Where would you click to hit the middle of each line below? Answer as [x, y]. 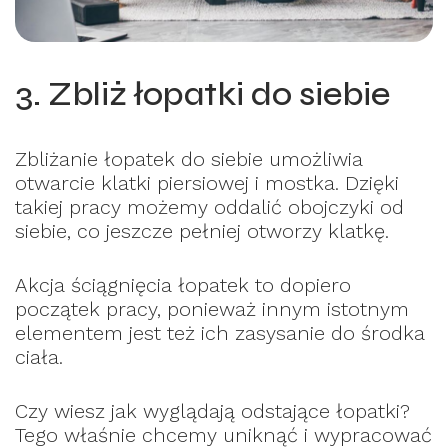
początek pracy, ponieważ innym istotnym [212, 308]
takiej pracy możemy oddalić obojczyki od [209, 206]
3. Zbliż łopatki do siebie [202, 93]
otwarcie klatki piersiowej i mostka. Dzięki [207, 182]
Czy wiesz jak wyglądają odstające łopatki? [212, 410]
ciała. [39, 356]
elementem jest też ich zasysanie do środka [220, 332]
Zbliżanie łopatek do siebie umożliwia [189, 158]
